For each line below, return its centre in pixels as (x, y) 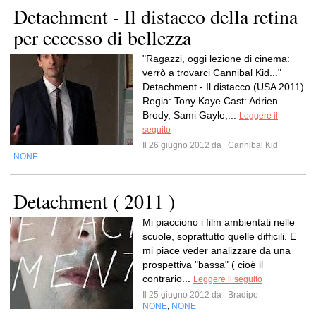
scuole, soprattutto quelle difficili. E (219, 236)
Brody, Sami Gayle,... (191, 115)
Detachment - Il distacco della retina (156, 16)
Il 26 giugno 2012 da (184, 145)
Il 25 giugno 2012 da (184, 295)
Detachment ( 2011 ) (94, 201)
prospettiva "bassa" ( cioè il (203, 265)
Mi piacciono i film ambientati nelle (219, 222)
